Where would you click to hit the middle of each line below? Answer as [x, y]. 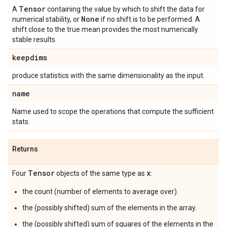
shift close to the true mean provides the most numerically [105, 29]
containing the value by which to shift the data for [125, 9]
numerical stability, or [47, 19]
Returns [25, 149]
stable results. [34, 40]
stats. [21, 122]
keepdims [30, 58]
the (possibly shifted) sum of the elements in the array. [109, 208]
